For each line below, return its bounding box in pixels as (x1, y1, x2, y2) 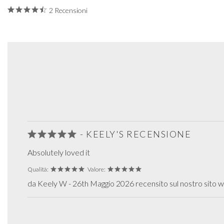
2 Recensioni (49, 5, 87, 14)
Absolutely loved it (27, 147, 90, 157)
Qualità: (27, 165, 48, 173)
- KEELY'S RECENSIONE (80, 128, 191, 139)
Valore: (87, 165, 105, 173)
